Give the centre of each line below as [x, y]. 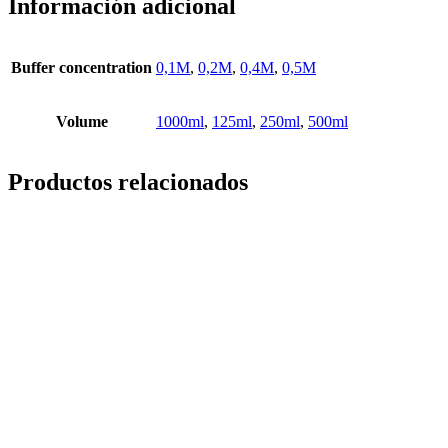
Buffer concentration [81, 67]
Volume [81, 121]
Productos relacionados [128, 182]
